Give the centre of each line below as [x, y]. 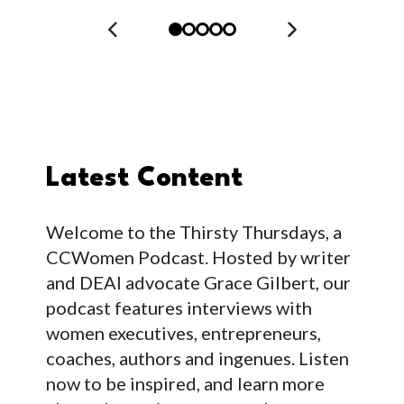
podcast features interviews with [179, 308]
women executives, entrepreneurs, [184, 333]
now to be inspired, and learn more [185, 383]
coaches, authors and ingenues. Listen [197, 358]
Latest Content [144, 179]
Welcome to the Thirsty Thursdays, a [194, 232]
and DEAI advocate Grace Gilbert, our [198, 282]
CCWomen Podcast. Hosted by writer [198, 257]
